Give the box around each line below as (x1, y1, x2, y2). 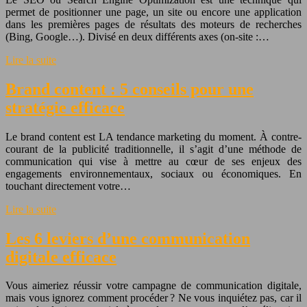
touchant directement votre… (5, 180, 131, 192)
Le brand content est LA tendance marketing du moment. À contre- (5, 130, 302, 143)
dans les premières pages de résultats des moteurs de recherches (5, 18, 302, 30)
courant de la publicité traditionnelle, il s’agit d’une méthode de (5, 143, 302, 155)
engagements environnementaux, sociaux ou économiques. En (5, 167, 302, 180)
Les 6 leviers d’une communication (5, 229, 250, 247)
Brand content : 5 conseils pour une (5, 79, 254, 98)
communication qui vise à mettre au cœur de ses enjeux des (5, 155, 302, 167)
